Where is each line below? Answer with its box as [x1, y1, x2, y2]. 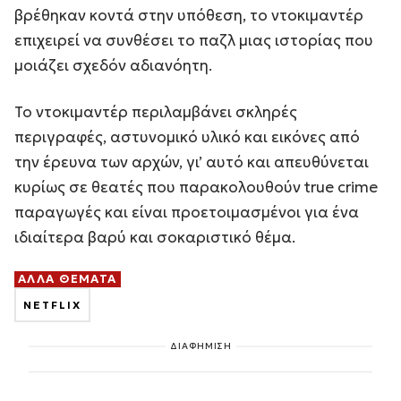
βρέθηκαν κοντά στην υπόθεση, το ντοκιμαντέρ [14, 4, 363, 25]
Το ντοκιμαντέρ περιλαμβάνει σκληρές [14, 101, 297, 122]
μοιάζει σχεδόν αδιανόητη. [14, 55, 212, 75]
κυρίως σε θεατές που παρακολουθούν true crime [14, 176, 378, 197]
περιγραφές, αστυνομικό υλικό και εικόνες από [14, 126, 360, 147]
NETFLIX [23, 297, 81, 311]
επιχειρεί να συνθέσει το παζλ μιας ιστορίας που [14, 30, 373, 50]
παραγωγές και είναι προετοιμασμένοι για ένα [14, 201, 359, 222]
